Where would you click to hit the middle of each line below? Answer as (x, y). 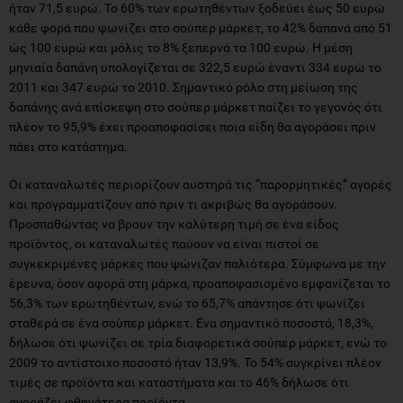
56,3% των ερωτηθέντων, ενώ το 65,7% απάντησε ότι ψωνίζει (187, 303)
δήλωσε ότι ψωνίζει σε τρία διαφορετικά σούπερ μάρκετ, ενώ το (198, 342)
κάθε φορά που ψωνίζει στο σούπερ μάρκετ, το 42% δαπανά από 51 (201, 27)
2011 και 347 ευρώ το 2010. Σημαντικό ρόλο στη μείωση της (184, 87)
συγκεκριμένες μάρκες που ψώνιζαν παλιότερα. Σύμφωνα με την (197, 263)
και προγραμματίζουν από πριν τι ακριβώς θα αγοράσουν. (173, 204)
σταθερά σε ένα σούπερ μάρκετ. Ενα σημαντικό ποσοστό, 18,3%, (191, 322)
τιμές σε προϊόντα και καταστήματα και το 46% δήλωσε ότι (179, 382)
